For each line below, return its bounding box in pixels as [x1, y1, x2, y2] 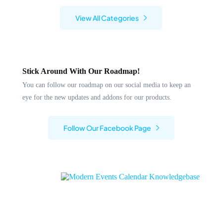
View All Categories [75, 13, 139, 22]
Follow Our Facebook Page [63, 123, 151, 132]
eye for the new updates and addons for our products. [22, 93, 171, 101]
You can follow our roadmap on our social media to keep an [22, 80, 191, 89]
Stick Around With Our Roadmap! [22, 66, 140, 75]
